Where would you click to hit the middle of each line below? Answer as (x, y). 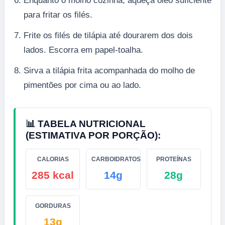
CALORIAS (53, 159)
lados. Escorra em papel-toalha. (83, 50)
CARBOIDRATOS (116, 159)
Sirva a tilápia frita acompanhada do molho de (109, 70)
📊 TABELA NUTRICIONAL (86, 124)
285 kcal (53, 175)
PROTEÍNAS (174, 159)
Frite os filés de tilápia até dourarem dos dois (108, 35)
